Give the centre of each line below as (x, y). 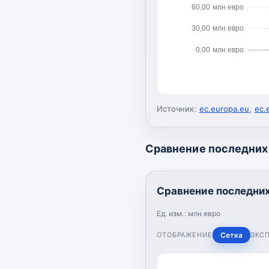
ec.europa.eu (224, 108)
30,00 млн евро (218, 29)
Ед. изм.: (172, 213)
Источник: (177, 108)
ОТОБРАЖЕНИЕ (185, 234)
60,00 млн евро (218, 7)
